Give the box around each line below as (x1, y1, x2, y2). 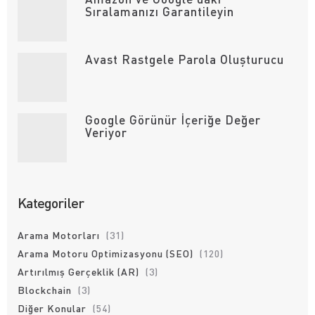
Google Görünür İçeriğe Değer (84, 112, 261, 127)
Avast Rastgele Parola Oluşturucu (84, 51, 284, 67)
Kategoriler (18, 193, 84, 212)
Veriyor (84, 124, 127, 140)
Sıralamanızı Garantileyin (84, 4, 234, 19)
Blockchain (18, 283, 72, 296)
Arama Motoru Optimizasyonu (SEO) (18, 247, 193, 259)
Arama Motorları (18, 229, 100, 241)
